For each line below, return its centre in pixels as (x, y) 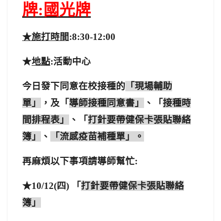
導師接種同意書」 (107, 103)
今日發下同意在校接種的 (74, 86)
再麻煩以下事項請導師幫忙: (80, 161)
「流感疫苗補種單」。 (97, 136)
